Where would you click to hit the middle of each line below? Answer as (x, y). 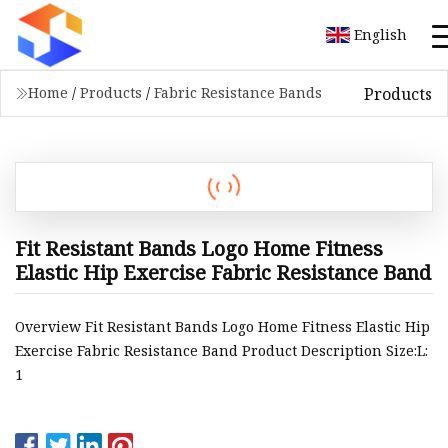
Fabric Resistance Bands (238, 92)
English (380, 34)
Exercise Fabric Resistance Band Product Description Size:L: (221, 351)
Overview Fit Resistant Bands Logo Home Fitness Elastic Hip (222, 327)
